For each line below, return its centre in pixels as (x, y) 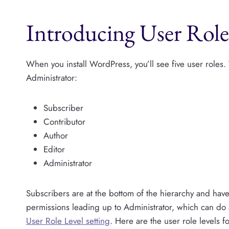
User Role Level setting (68, 221)
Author (56, 135)
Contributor (64, 121)
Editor (54, 149)
